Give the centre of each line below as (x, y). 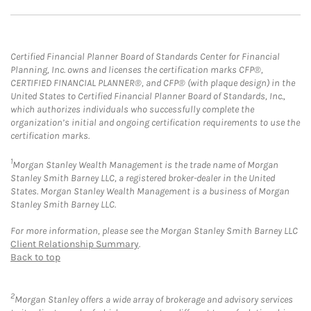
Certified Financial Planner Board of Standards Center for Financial (145, 57)
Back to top (35, 258)
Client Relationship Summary (75, 244)
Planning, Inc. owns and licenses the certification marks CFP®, (137, 70)
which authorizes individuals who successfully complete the (132, 110)
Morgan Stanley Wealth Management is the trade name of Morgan (145, 165)
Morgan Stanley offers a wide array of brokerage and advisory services (154, 299)
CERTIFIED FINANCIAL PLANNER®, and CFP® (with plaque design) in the (153, 83)
